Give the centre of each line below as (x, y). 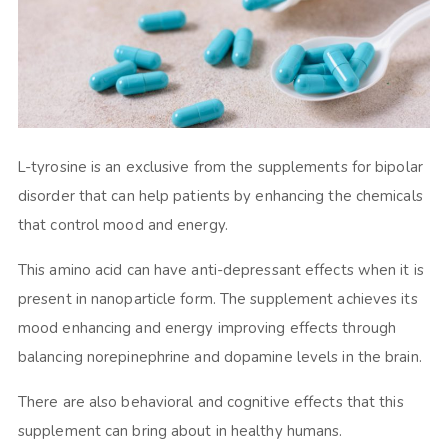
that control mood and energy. (127, 225)
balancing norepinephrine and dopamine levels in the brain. (223, 357)
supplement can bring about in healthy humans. (186, 431)
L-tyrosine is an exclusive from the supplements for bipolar (220, 167)
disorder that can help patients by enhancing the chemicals (220, 196)
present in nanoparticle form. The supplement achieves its (217, 299)
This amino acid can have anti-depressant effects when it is (220, 270)
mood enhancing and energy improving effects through (207, 328)
